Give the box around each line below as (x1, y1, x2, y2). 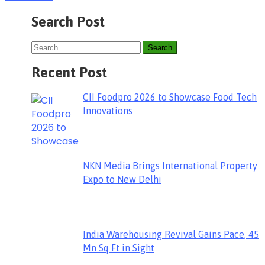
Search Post (31, 13, 105, 30)
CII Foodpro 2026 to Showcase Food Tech (83, 92, 257, 103)
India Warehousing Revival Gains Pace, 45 (83, 229, 259, 240)
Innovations (83, 105, 132, 117)
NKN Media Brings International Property (83, 160, 257, 172)
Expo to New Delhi (83, 174, 161, 185)
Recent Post (31, 64, 107, 80)
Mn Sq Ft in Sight (83, 243, 154, 254)
